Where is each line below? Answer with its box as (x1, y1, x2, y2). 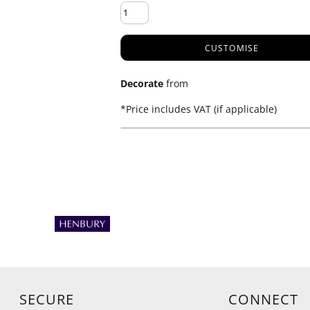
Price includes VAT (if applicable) (126, 102, 277, 116)
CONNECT (228, 290, 298, 309)
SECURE (19, 290, 74, 309)
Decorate (120, 77, 163, 90)
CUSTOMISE (204, 42, 259, 55)
